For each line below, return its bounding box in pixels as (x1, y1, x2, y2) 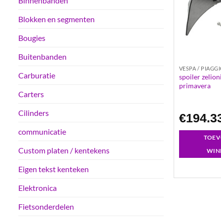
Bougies (18, 33, 45, 43)
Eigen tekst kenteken (18, 164, 89, 174)
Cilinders (18, 108, 49, 118)
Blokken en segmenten (18, 14, 95, 24)
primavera (179, 81, 211, 90)
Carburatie (18, 71, 55, 80)
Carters (18, 89, 44, 99)
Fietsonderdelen (18, 202, 74, 212)
